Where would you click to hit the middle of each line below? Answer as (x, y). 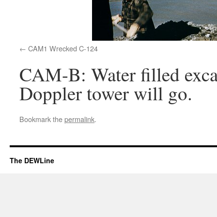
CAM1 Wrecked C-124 (63, 48)
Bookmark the (42, 119)
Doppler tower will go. (106, 93)
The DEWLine (32, 160)
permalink (79, 119)
